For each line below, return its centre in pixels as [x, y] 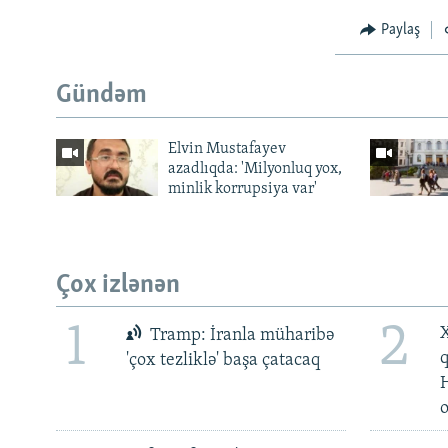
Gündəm [101, 96]
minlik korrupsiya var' [242, 188]
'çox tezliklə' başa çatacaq [222, 360]
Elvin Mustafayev [226, 148]
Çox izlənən [118, 285]
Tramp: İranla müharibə [240, 335]
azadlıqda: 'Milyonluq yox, [254, 168]
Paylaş [400, 29]
